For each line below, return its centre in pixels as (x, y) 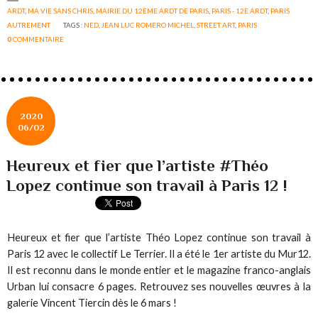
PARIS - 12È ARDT (240, 10)
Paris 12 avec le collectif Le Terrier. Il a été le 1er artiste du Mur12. (159, 253)
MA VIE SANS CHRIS (61, 10)
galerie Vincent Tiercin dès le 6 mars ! (92, 302)
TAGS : (74, 24)
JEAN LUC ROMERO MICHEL (148, 24)
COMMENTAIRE (39, 39)
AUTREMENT (29, 24)
